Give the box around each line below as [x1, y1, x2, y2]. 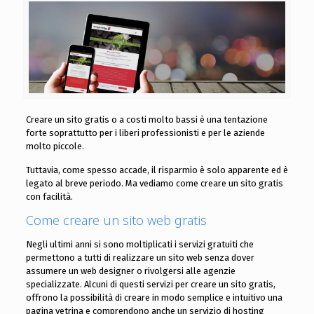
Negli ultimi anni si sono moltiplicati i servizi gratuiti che [25, 239, 254, 250]
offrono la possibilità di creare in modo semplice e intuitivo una [25, 292, 282, 303]
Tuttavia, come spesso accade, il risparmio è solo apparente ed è [25, 165, 288, 176]
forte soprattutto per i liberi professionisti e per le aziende [25, 128, 265, 139]
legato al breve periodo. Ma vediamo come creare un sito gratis [25, 178, 283, 189]
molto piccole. [25, 141, 84, 152]
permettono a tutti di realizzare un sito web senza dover [25, 252, 254, 264]
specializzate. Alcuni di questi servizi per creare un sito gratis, [25, 279, 275, 290]
